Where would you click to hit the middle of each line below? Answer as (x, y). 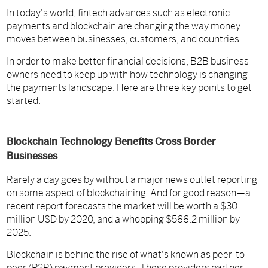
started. (24, 101)
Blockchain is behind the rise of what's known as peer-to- (128, 255)
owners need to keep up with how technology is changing (127, 75)
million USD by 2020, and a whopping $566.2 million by (124, 220)
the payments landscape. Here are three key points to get (130, 88)
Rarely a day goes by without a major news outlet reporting (132, 180)
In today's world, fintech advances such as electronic (118, 13)
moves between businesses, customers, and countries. (124, 39)
